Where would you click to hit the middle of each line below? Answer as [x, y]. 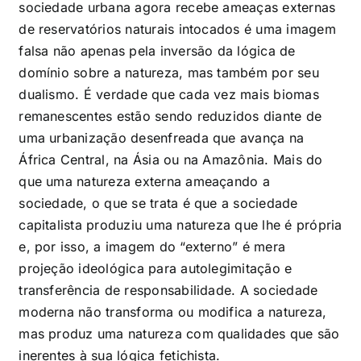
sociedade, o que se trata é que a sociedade [158, 203]
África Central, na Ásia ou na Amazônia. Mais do [171, 159]
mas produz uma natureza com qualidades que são [179, 333]
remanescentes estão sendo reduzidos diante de [170, 116]
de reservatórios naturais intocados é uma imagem [177, 29]
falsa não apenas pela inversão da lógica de [157, 50]
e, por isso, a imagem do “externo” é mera [152, 246]
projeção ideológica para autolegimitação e [156, 268]
